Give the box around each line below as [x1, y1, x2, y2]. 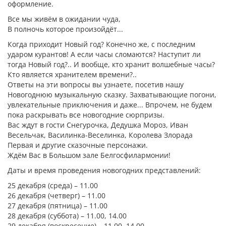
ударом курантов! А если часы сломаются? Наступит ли [8, 49, 201, 59]
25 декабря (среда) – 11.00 [8, 181, 98, 190]
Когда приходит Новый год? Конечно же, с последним [8, 39, 195, 49]
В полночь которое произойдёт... [8, 24, 123, 34]
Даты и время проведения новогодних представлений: [8, 165, 201, 175]
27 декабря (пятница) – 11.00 [8, 201, 107, 210]
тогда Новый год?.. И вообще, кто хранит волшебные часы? [8, 60, 215, 69]
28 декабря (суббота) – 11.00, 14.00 [8, 211, 127, 220]
